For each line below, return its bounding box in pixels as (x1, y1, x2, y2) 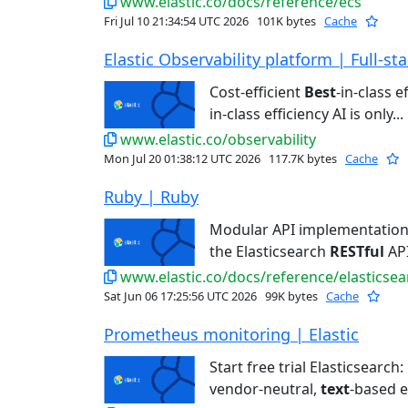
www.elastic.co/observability (120, 129, 316, 150)
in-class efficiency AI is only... (209, 104, 403, 125)
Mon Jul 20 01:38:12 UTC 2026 (104, 150, 263, 168)
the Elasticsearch (209, 241, 330, 262)
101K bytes (254, 13, 319, 30)
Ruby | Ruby (104, 186, 199, 209)
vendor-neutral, (209, 379, 321, 400)
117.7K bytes (266, 150, 340, 168)
